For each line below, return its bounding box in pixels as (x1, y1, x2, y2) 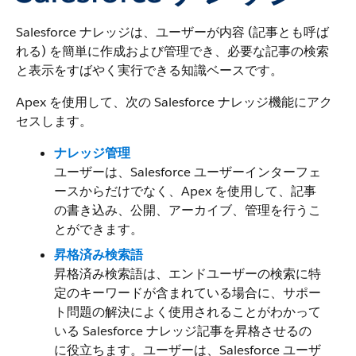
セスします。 (16, 113, 92, 130)
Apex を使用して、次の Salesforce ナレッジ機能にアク (16, 94, 332, 110)
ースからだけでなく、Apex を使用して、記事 (54, 183, 316, 199)
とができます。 (54, 221, 143, 238)
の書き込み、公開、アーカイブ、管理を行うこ (54, 202, 321, 219)
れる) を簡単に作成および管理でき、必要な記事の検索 (16, 43, 329, 60)
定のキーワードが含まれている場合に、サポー (54, 284, 321, 301)
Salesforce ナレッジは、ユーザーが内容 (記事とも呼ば (16, 24, 329, 41)
